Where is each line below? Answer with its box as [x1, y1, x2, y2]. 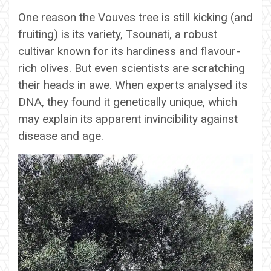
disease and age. [18, 128, 103, 143]
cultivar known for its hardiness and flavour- [18, 44, 240, 58]
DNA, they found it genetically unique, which [18, 94, 237, 109]
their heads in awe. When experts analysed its [18, 77, 247, 92]
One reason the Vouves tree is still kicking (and [18, 10, 253, 24]
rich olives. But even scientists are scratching [18, 60, 245, 75]
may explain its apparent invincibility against [18, 111, 238, 126]
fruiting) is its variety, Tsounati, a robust [18, 27, 217, 41]
